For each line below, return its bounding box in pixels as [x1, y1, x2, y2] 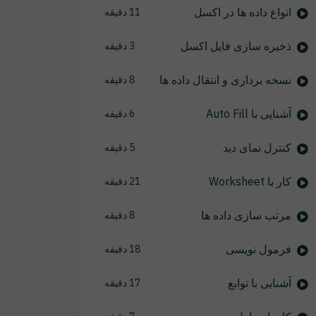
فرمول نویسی [225, 242, 291, 256]
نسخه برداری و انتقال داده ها [159, 73, 291, 87]
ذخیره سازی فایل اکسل [180, 39, 291, 53]
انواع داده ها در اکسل [193, 5, 291, 19]
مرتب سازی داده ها [200, 208, 291, 222]
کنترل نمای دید [222, 140, 291, 154]
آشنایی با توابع [227, 276, 291, 290]
